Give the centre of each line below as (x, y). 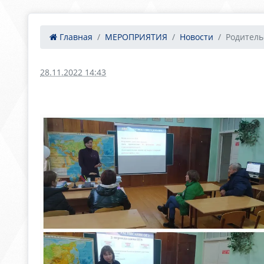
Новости (197, 37)
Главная (75, 37)
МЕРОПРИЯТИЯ (136, 37)
